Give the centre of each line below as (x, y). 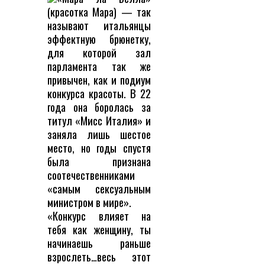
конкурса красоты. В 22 (99, 93)
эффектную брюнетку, (99, 39)
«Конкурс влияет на (99, 216)
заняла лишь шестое (99, 134)
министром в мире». (89, 202)
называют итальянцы (99, 25)
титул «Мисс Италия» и (99, 121)
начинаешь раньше (99, 243)
